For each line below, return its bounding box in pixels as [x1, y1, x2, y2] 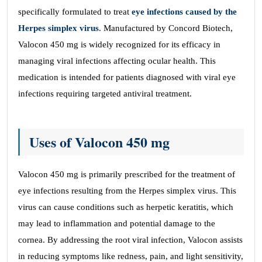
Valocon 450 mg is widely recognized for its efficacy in [18, 40, 220, 49]
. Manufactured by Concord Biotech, [99, 23, 233, 33]
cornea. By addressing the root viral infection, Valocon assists [18, 235, 243, 244]
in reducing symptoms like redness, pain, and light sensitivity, [18, 251, 243, 261]
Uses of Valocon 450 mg [29, 132, 170, 152]
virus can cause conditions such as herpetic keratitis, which [18, 202, 233, 212]
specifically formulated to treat [18, 7, 132, 16]
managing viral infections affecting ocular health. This [18, 56, 216, 65]
